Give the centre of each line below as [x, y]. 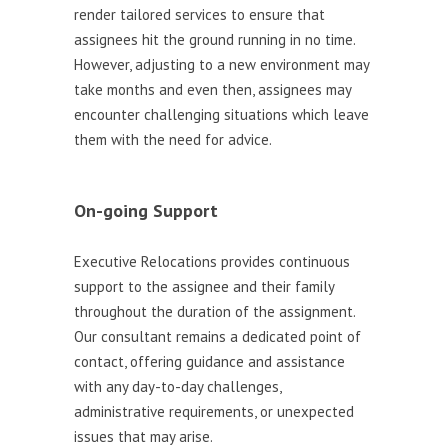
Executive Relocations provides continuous [212, 261]
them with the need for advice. [173, 139]
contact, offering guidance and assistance [209, 361]
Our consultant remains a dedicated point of [217, 336]
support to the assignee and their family [204, 286]
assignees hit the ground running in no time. [214, 39]
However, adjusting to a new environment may [221, 64]
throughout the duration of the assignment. [214, 311]
